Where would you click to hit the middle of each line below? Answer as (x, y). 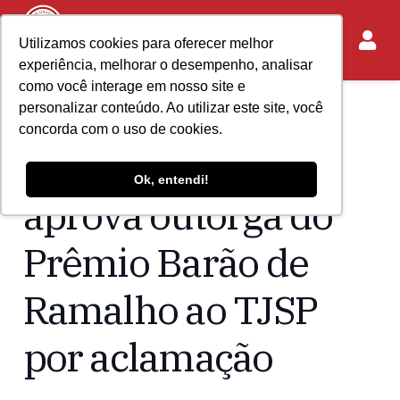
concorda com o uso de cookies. (121, 129)
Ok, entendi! (171, 179)
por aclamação (148, 356)
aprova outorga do (178, 214)
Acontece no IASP (159, 116)
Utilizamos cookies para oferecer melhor (146, 44)
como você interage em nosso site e (133, 87)
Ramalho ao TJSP (170, 309)
